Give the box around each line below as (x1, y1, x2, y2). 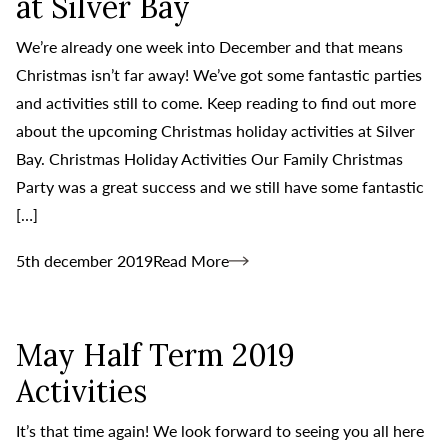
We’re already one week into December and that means (16, 36, 403, 56)
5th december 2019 (16, 250, 153, 270)
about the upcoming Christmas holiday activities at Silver (16, 120, 415, 140)
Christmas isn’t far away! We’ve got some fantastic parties (16, 64, 422, 84)
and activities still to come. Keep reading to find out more (16, 92, 416, 112)
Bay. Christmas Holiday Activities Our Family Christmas (16, 148, 403, 168)
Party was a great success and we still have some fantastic (16, 176, 424, 196)
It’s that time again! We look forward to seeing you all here (16, 420, 424, 440)
